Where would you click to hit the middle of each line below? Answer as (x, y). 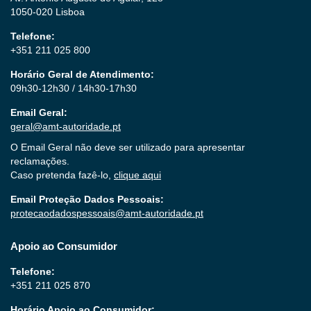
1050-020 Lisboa (48, 12)
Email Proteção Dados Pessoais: (87, 200)
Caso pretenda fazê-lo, (62, 175)
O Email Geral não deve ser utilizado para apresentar (128, 148)
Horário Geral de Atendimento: (82, 75)
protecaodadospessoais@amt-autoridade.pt (107, 213)
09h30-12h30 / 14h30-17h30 (74, 89)
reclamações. (40, 161)
